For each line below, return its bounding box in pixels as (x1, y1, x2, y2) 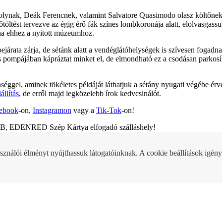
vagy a (71, 106, 96, 114)
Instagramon (33, 106, 71, 114)
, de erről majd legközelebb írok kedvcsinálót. (19, 89, 161, 98)
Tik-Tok (96, 106, 121, 114)
